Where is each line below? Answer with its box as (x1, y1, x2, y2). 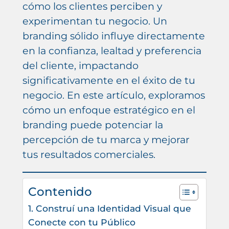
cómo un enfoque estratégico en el (22, 104, 195, 117)
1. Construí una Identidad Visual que (28, 202, 191, 214)
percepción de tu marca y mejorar (22, 133, 190, 146)
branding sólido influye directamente (22, 30, 205, 42)
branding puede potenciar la (22, 119, 163, 131)
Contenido (28, 184, 92, 199)
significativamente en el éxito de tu (22, 74, 195, 87)
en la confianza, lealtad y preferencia (22, 44, 201, 57)
